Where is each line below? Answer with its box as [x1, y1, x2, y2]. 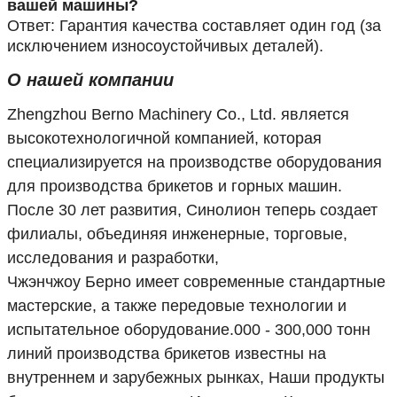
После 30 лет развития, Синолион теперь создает [7, 200, 378, 219]
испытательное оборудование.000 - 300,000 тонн [7, 320, 370, 339]
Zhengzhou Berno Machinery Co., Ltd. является [7, 105, 349, 123]
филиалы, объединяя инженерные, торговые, [7, 224, 347, 243]
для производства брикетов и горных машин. [7, 176, 342, 195]
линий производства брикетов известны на [7, 344, 326, 362]
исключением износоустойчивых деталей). [7, 36, 323, 55]
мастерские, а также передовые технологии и [7, 296, 346, 315]
